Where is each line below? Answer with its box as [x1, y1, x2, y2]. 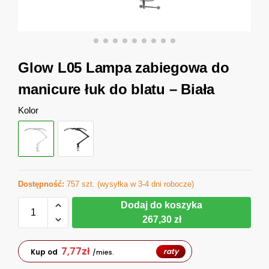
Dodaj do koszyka [121, 200, 202, 211]
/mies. [92, 247, 114, 257]
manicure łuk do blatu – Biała [18, 81, 215, 97]
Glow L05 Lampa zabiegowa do [18, 59, 229, 76]
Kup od [31, 246, 58, 257]
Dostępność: [18, 180, 64, 189]
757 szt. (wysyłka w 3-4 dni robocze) [64, 180, 194, 189]
